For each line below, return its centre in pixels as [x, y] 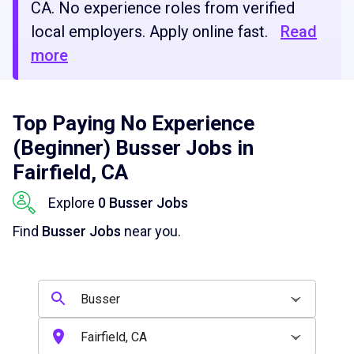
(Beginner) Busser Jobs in [133, 148]
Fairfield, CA [70, 172]
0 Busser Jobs [143, 203]
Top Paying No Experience [134, 123]
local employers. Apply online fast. [149, 32]
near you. [151, 231]
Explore [73, 203]
